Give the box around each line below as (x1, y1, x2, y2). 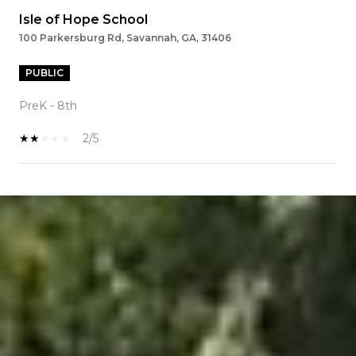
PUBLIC (25, 67, 64, 79)
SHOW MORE (19, 202, 96, 217)
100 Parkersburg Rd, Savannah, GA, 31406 (19, 32, 231, 44)
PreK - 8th (19, 99, 77, 114)
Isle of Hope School (19, 12, 148, 28)
